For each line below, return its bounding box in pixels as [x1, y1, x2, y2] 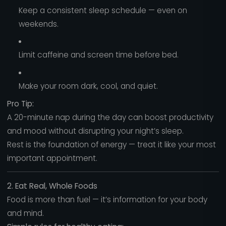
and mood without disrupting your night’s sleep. [7, 125, 184, 136]
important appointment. [7, 152, 97, 163]
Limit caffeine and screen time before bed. [18, 49, 179, 61]
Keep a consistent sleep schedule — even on [18, 5, 187, 16]
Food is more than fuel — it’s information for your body [7, 194, 207, 205]
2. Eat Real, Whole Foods [7, 180, 97, 191]
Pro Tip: [7, 98, 34, 109]
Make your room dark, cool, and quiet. [18, 80, 158, 91]
